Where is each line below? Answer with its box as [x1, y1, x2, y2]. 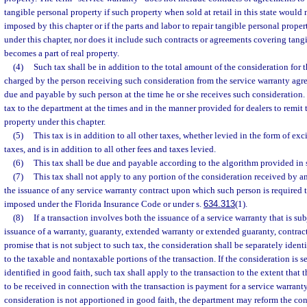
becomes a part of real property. [4, 48, 119, 58]
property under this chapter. [4, 116, 106, 127]
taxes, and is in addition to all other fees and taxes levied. [4, 144, 216, 154]
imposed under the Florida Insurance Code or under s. [4, 199, 204, 209]
